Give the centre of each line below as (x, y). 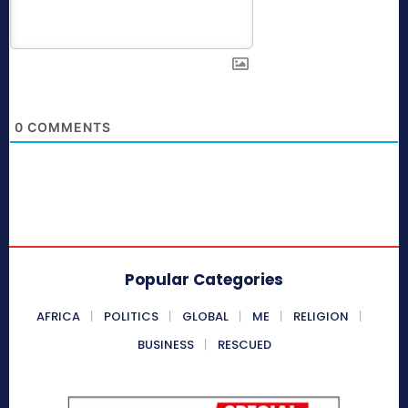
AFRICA (58, 317)
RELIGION (321, 317)
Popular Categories (204, 280)
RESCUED (244, 345)
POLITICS (131, 317)
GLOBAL (205, 317)
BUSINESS (165, 345)
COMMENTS (67, 127)
